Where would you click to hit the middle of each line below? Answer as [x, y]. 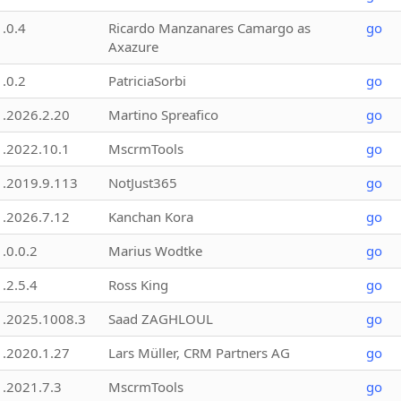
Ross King [138, 284]
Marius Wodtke [155, 250]
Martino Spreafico [163, 114]
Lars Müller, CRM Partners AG [199, 352]
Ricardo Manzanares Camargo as [209, 27]
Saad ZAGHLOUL [161, 318]
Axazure [133, 46]
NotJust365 [143, 182]
